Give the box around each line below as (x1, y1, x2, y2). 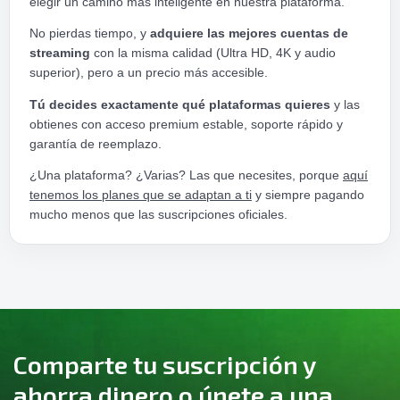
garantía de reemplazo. (29, 136, 162, 151)
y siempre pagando (252, 187, 364, 203)
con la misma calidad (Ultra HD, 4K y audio (90, 46, 336, 61)
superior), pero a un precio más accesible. (29, 65, 268, 80)
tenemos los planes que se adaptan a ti (29, 187, 252, 203)
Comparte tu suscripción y (13, 349, 315, 380)
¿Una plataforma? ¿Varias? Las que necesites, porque (29, 168, 343, 183)
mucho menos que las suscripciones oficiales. (29, 207, 287, 222)
